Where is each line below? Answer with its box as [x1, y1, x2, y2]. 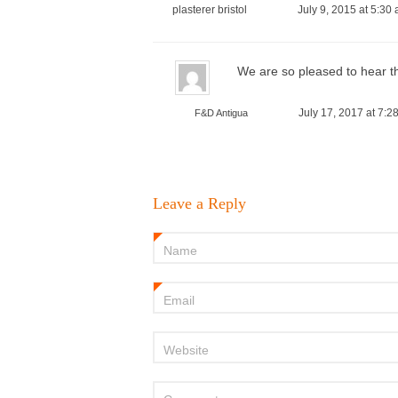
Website [163, 343, 209, 357]
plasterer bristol [172, 4, 247, 16]
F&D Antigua [195, 107, 248, 118]
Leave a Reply [153, 195, 246, 212]
